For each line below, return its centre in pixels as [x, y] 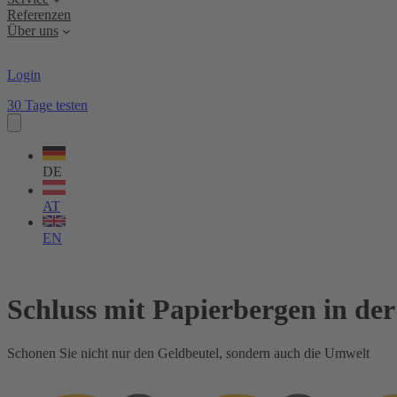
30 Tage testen [47, 105]
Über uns [33, 30]
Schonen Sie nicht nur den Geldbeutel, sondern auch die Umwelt [188, 353]
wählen [31, 148]
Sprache [35, 135]
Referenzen [39, 14]
